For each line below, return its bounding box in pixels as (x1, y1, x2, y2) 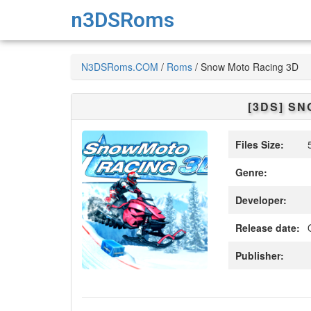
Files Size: (235, 137, 285, 151)
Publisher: (235, 249, 285, 262)
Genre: (235, 165, 268, 179)
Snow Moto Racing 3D (201, 60, 299, 74)
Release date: (235, 221, 301, 235)
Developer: (235, 193, 287, 207)
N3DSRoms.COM (81, 60, 158, 74)
